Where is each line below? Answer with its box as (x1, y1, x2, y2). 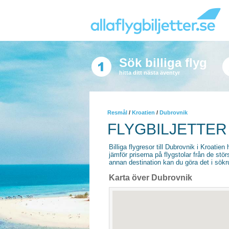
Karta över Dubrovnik (109, 173, 192, 182)
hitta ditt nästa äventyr (119, 70, 180, 76)
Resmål (107, 109, 127, 116)
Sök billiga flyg (119, 56, 207, 70)
